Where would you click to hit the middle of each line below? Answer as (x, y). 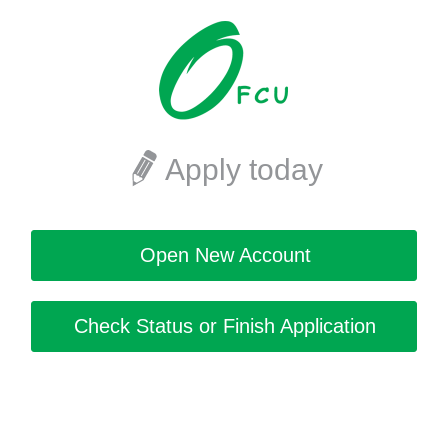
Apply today (244, 169)
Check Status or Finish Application (225, 326)
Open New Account (225, 255)
